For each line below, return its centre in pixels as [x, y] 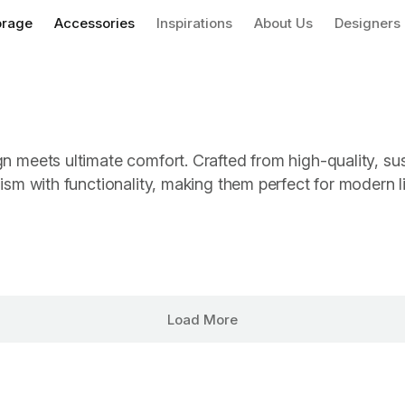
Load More [202, 319]
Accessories [94, 23]
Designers [367, 23]
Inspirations [194, 23]
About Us [283, 23]
